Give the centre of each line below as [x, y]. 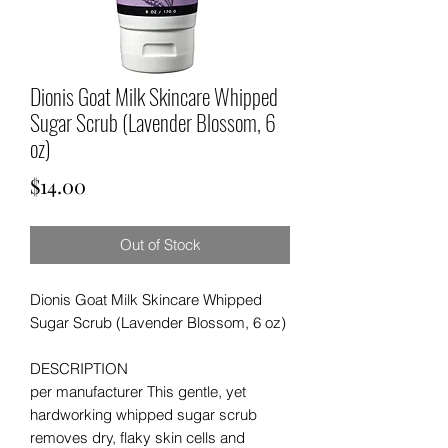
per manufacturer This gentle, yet [138, 391]
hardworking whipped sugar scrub [143, 414]
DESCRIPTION [79, 368]
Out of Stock [160, 244]
